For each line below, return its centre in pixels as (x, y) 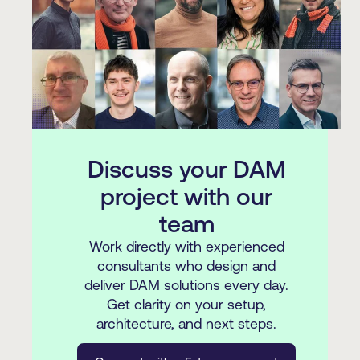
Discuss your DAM (186, 169)
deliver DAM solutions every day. (186, 286)
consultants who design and (186, 266)
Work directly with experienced (186, 247)
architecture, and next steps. (186, 324)
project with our (186, 196)
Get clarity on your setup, (186, 305)
